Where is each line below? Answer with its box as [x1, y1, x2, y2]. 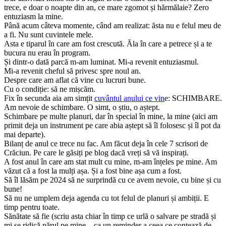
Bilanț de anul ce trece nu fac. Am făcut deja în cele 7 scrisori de [4, 139, 208, 148]
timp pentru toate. [4, 203, 60, 212]
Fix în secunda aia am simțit [4, 94, 94, 103]
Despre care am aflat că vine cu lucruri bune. [4, 76, 146, 85]
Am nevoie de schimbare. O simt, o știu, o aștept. [4, 103, 160, 112]
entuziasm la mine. [4, 12, 63, 21]
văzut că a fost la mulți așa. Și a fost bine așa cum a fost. [4, 166, 182, 176]
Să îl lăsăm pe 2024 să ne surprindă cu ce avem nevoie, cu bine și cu [4, 176, 221, 185]
